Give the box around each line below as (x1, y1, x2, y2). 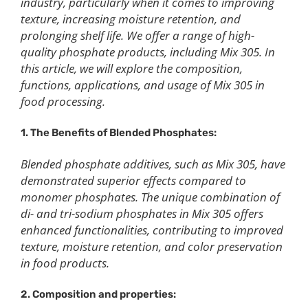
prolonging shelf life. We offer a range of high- (21, 27, 254, 44)
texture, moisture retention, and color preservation (21, 239, 283, 255)
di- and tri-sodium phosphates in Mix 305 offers (21, 206, 263, 222)
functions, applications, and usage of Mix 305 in (21, 77, 265, 93)
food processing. (21, 93, 105, 110)
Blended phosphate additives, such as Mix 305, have (21, 156, 285, 173)
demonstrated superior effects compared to (21, 173, 246, 189)
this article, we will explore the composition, (21, 60, 243, 77)
